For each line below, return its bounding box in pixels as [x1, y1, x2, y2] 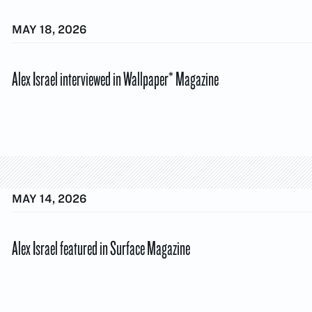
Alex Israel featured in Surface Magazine [12, 234, 190, 260]
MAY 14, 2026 [12, 192, 87, 205]
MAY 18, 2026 [12, 23, 87, 36]
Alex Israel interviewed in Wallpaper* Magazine [12, 65, 219, 91]
